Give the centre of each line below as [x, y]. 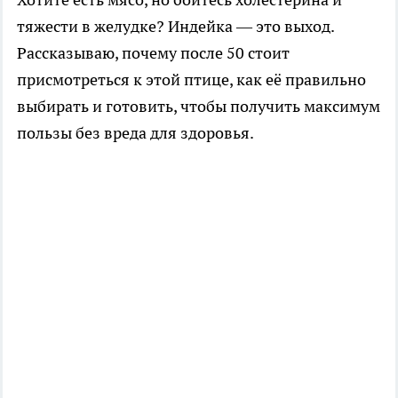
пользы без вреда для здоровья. [135, 133]
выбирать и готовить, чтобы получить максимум [199, 107]
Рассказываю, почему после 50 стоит [153, 53]
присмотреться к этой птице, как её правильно [191, 80]
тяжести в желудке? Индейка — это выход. [175, 27]
